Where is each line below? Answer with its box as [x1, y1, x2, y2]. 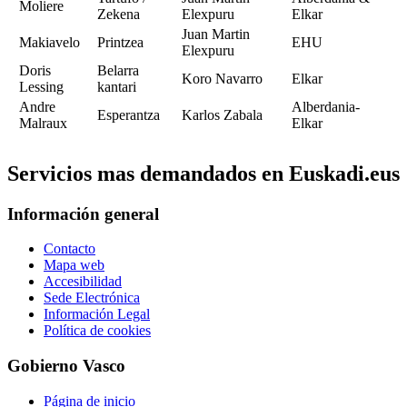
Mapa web [44, 257, 104, 273]
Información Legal [44, 306, 150, 323]
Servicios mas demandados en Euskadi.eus [7, 161, 400, 185]
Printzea [97, 35, 144, 51]
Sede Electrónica [44, 290, 140, 306]
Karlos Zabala [182, 107, 263, 124]
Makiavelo [19, 35, 80, 51]
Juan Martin [182, 26, 250, 43]
